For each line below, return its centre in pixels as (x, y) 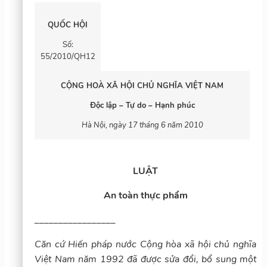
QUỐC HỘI (68, 25)
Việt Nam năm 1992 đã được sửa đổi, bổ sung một (145, 259)
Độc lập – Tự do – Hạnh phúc (142, 105)
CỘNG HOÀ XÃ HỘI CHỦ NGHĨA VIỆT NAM (142, 86)
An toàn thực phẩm (145, 195)
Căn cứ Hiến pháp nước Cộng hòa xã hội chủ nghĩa (145, 244)
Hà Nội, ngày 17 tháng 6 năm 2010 (142, 125)
